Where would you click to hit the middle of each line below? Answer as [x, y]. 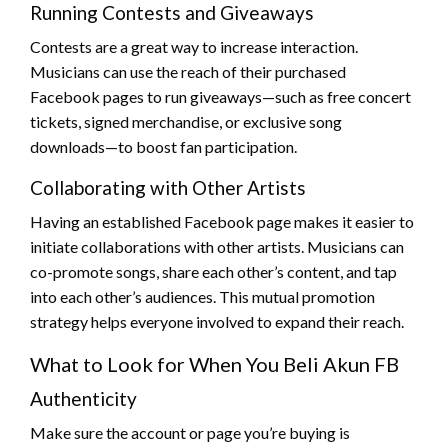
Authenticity [83, 398]
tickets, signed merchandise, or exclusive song [186, 121]
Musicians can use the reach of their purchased [188, 71]
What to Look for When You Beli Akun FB [214, 363]
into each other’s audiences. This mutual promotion [202, 296]
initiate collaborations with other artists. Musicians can [217, 246]
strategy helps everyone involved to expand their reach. [217, 321]
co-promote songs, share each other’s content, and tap [213, 271]
